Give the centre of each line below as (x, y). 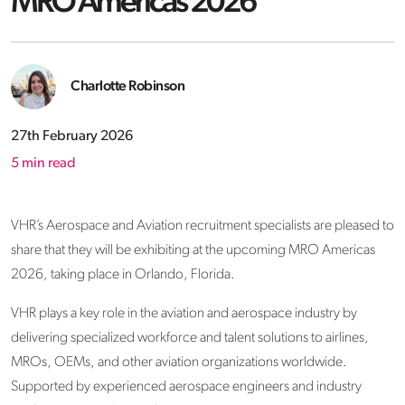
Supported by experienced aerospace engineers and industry (186, 387)
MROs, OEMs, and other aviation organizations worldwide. (179, 363)
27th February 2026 (72, 137)
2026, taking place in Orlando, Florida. (123, 275)
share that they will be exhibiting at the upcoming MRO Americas (193, 251)
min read (47, 164)
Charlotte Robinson (127, 87)
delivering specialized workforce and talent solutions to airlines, (190, 339)
